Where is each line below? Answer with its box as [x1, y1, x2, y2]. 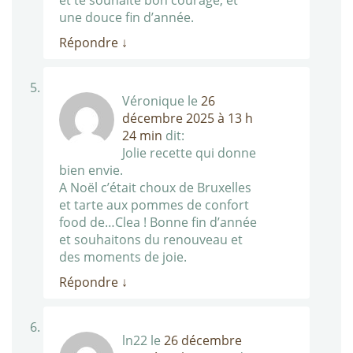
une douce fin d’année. [59, 9, 194, 27]
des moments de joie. [59, 248, 187, 266]
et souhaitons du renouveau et [59, 231, 243, 249]
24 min [122, 127, 162, 145]
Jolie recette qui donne [122, 144, 256, 162]
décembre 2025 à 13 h [122, 110, 253, 128]
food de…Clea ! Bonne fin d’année [59, 214, 257, 232]
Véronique [122, 92, 184, 110]
